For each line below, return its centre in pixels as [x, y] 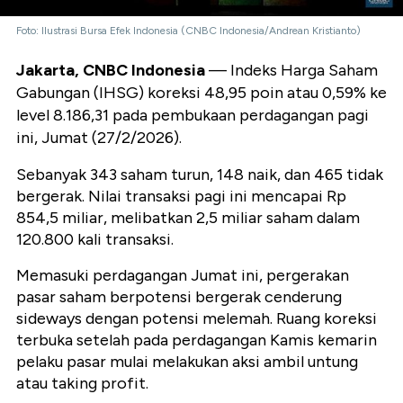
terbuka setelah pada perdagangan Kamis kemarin [197, 340]
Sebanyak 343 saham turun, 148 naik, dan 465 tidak [200, 174]
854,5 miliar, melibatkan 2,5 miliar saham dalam [188, 217]
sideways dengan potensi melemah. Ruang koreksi [197, 318]
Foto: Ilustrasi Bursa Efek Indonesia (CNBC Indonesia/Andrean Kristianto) [188, 30]
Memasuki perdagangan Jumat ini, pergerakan [183, 275]
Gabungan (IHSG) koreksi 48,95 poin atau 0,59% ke [201, 92]
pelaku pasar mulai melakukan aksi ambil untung [187, 361]
